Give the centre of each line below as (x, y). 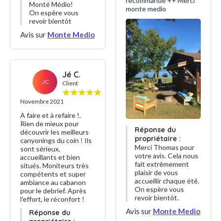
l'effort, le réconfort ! (52, 199)
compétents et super (53, 174)
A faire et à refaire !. (51, 115)
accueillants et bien (50, 157)
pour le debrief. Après (53, 191)
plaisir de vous (156, 172)
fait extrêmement (162, 164)
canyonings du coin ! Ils (56, 140)
